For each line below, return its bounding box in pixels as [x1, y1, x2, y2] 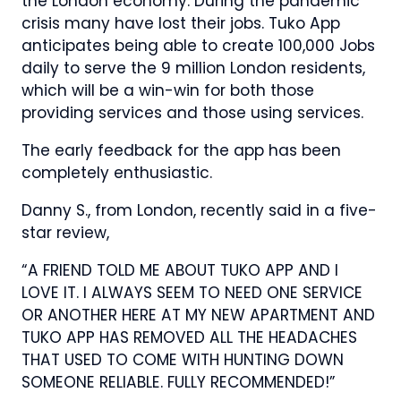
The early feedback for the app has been [21, 140, 341, 162]
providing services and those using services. [21, 102, 363, 124]
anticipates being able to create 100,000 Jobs [21, 35, 375, 57]
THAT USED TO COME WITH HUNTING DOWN [21, 349, 344, 371]
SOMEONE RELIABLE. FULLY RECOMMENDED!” [21, 371, 336, 394]
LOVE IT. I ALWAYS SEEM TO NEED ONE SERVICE [21, 282, 363, 304]
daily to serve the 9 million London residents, [21, 57, 365, 80]
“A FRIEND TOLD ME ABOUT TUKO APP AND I [21, 260, 338, 282]
